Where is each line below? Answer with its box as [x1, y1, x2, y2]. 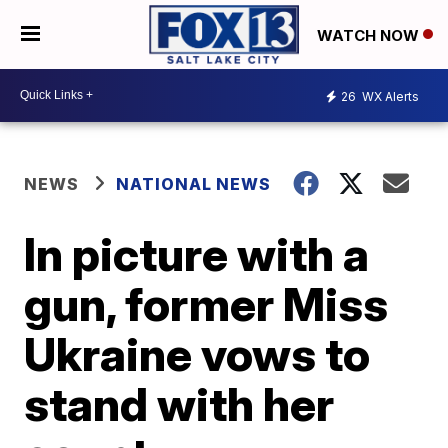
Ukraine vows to [24, 325, 371, 382]
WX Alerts [359, 89, 419, 105]
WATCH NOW [317, 25, 423, 45]
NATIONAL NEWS [116, 173, 272, 194]
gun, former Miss [24, 275, 389, 332]
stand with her [24, 375, 335, 432]
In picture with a [24, 225, 370, 282]
